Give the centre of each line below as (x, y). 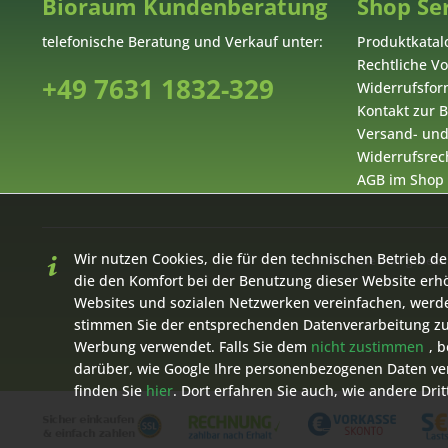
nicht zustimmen (367, 346)
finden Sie (110, 390)
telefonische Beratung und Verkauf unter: (182, 41)
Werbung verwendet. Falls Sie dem (192, 346)
